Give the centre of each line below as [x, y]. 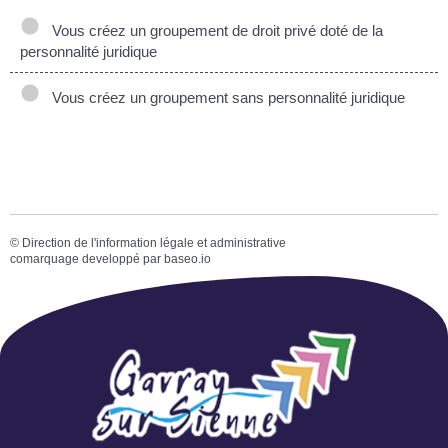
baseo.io [187, 259]
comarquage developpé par [87, 259]
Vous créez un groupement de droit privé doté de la [213, 30]
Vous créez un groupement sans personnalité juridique [224, 97]
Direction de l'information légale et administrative [154, 243]
